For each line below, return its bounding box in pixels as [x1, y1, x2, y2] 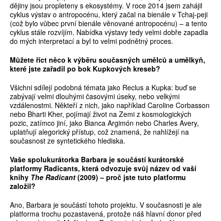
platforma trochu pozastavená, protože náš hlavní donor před [10, 209, 201, 219]
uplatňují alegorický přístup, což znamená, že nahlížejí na [10, 127, 189, 137]
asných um [115, 55, 152, 65]
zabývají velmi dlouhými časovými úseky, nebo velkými [10, 91, 180, 102]
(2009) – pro [75, 172, 117, 183]
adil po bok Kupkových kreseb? [53, 64, 160, 74]
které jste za [10, 64, 50, 74]
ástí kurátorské [134, 154, 184, 165]
